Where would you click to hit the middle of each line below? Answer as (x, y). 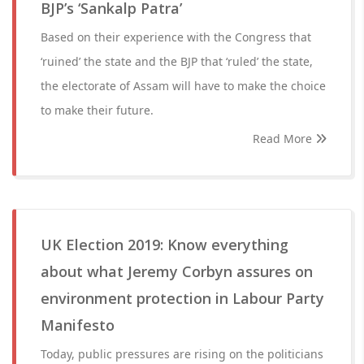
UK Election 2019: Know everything (165, 245)
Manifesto (78, 325)
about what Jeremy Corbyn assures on (177, 271)
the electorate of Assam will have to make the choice (183, 86)
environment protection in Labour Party (182, 298)
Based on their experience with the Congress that (176, 37)
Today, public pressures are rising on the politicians (182, 354)
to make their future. (97, 110)
